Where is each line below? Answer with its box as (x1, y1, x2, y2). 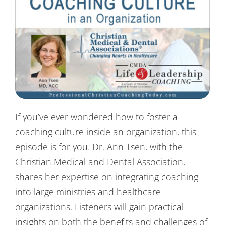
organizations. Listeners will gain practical (15, 200, 184, 213)
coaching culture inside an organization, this (15, 125, 196, 138)
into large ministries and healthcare (15, 185, 161, 198)
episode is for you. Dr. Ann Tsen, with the (15, 140, 183, 153)
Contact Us (11, 5, 52, 15)
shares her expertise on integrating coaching (15, 170, 198, 183)
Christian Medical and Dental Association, (15, 155, 185, 168)
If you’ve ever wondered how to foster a (15, 110, 178, 123)
